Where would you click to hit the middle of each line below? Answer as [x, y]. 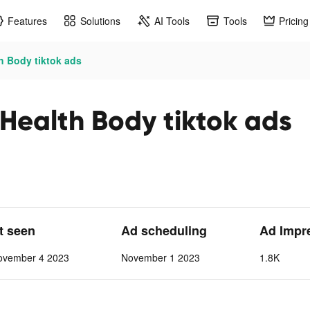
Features [27, 20]
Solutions [100, 20]
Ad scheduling [164, 230]
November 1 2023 [161, 257]
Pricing [294, 20]
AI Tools [172, 20]
